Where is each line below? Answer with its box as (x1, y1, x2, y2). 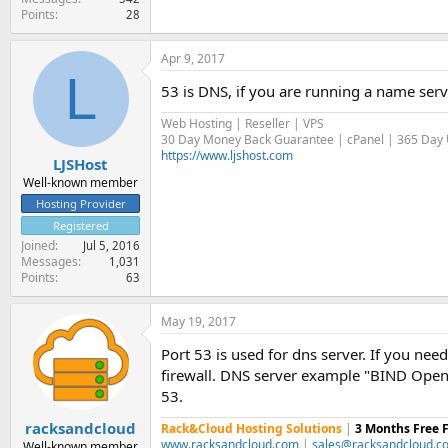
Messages (21, 253, 78, 270)
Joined (21, 237, 55, 254)
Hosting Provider (35, 196, 126, 211)
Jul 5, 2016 (83, 238, 140, 253)
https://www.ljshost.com (161, 146, 293, 164)
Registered (52, 218, 109, 233)
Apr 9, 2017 (161, 49, 225, 67)
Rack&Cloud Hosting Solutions (161, 420, 342, 437)
